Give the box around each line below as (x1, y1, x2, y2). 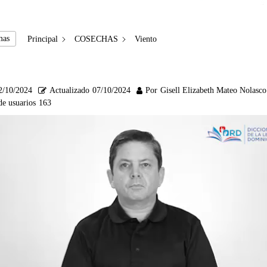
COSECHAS (74, 34, 118, 44)
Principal (27, 34, 58, 44)
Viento (134, 34, 157, 44)
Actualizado (49, 86, 89, 95)
